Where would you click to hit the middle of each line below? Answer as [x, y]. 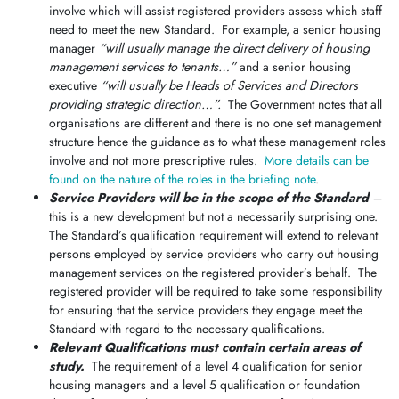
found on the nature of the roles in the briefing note [182, 179]
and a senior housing [293, 66]
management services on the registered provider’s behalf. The [213, 272]
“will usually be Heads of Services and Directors [229, 85]
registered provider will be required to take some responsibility [216, 291]
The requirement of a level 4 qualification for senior [224, 366]
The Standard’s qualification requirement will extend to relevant [213, 235]
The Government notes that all [305, 104]
